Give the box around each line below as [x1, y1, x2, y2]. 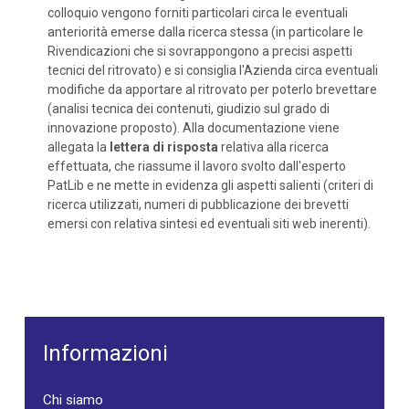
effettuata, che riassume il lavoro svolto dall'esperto [47, 159, 346, 173]
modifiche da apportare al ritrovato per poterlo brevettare [47, 82, 377, 97]
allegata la [47, 140, 110, 154]
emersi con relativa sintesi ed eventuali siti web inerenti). [47, 216, 371, 231]
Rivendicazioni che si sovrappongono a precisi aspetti [47, 44, 352, 58]
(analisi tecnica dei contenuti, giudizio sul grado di [47, 101, 330, 116]
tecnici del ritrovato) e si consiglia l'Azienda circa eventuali [47, 63, 378, 78]
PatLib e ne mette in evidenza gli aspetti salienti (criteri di [47, 178, 373, 193]
